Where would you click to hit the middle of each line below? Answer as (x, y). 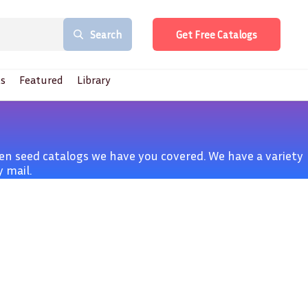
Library (93, 80)
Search (106, 34)
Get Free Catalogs (217, 34)
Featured (41, 80)
